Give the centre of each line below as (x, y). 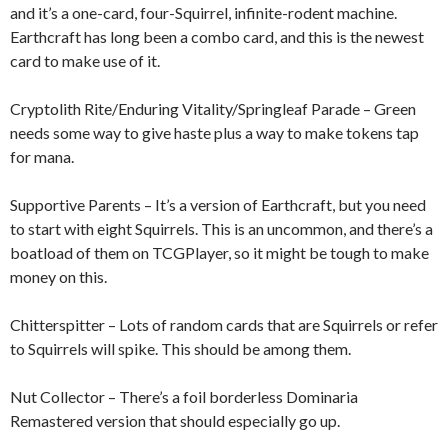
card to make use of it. (86, 60)
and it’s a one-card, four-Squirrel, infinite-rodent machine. (203, 12)
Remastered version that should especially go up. (175, 420)
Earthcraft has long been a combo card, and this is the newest (217, 36)
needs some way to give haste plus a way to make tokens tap (214, 132)
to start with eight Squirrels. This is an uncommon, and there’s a (221, 228)
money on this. (60, 276)
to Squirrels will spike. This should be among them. (180, 348)
